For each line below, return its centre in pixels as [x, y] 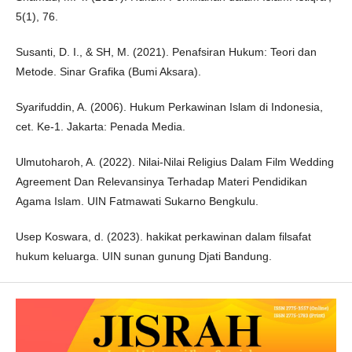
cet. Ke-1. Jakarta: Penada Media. [101, 126]
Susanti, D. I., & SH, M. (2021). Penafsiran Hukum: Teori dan [166, 52]
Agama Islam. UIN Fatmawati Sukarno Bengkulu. [137, 201]
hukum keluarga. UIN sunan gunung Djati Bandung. [144, 256]
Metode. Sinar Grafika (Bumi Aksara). [108, 71]
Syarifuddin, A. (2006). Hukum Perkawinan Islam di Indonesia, [169, 107]
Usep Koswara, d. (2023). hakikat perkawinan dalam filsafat [163, 236]
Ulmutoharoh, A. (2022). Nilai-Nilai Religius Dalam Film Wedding [175, 162]
